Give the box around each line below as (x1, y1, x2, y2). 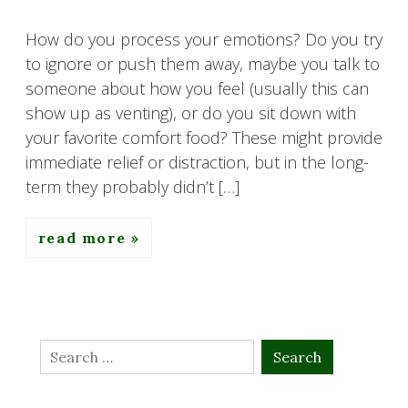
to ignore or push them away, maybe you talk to (25, 52, 380, 75)
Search (39, 340, 94, 362)
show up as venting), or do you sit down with (25, 101, 356, 124)
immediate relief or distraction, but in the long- (25, 150, 369, 173)
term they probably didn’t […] (25, 175, 240, 198)
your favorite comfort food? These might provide (25, 126, 382, 148)
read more (37, 228, 131, 247)
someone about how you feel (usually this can (25, 76, 369, 99)
